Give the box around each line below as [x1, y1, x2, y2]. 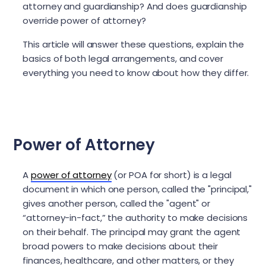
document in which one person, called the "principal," [23, 183, 252, 196]
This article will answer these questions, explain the [23, 37, 245, 50]
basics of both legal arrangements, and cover [23, 52, 223, 65]
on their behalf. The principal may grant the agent [23, 226, 241, 239]
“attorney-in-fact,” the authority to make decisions [23, 211, 248, 224]
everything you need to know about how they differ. [23, 66, 249, 79]
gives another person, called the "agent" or [23, 197, 211, 210]
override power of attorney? [23, 14, 146, 27]
